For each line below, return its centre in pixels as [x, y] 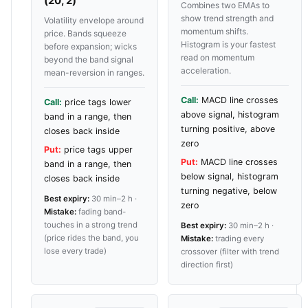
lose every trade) [75, 251]
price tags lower [97, 102]
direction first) [207, 264]
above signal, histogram [230, 114]
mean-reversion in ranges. [94, 72]
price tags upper [97, 149]
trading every [239, 238]
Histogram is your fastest [228, 44]
